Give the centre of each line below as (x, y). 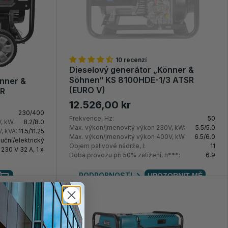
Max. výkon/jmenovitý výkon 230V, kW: (127, 128)
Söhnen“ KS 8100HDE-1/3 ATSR (132, 80)
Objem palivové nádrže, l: (108, 146)
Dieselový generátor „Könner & (132, 70)
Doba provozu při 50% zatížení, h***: (125, 155)
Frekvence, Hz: (92, 119)
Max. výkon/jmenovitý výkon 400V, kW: (128, 137)
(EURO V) (88, 90)
